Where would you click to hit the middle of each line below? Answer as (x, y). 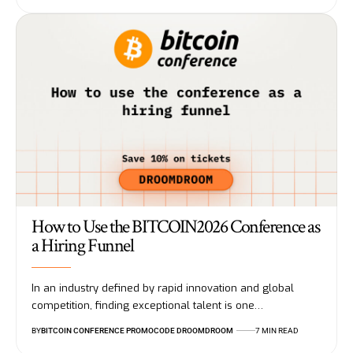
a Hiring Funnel (83, 245)
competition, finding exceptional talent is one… (147, 305)
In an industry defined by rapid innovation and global (163, 288)
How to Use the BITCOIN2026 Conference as (176, 226)
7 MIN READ (277, 330)
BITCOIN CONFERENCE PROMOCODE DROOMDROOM (137, 330)
